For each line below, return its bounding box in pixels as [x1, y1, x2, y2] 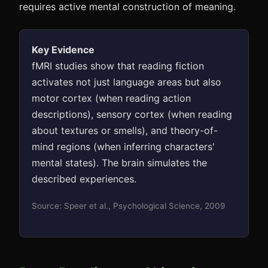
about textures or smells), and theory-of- [32, 124, 218, 136]
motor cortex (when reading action [32, 92, 191, 104]
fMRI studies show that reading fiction [32, 60, 204, 72]
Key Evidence [32, 44, 95, 56]
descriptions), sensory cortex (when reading [32, 108, 232, 120]
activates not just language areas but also [32, 76, 221, 88]
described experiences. [32, 173, 136, 185]
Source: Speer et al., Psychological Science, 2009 [32, 201, 225, 211]
